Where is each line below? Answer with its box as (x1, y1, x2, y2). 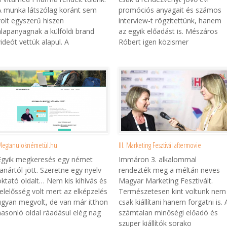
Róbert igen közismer (119, 37, 188, 47)
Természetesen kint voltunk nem (119, 186, 226, 197)
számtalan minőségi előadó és (119, 208, 218, 218)
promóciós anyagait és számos (119, 5, 221, 15)
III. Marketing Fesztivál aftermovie (119, 140, 201, 150)
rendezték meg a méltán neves (119, 165, 220, 175)
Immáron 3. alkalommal (119, 155, 197, 165)
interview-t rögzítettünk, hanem (119, 16, 221, 26)
